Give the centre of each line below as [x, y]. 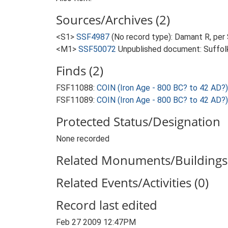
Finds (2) [80, 70]
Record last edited [107, 205]
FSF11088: [76, 88]
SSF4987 [93, 37]
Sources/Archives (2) [113, 20]
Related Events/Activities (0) [132, 182]
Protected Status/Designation [138, 121]
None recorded [83, 139]
